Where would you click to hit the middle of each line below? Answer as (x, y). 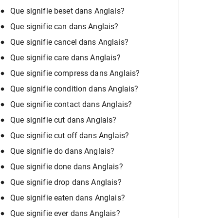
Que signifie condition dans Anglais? (74, 89)
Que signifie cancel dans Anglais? (69, 42)
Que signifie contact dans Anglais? (71, 105)
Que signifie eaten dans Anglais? (68, 198)
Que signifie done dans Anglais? (67, 167)
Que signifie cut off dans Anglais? (70, 136)
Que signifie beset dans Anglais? (67, 11)
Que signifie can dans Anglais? (64, 27)
